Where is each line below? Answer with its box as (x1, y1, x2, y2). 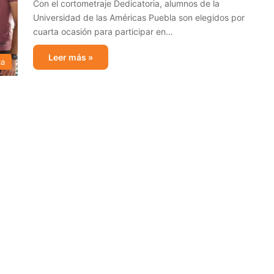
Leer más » (48, 52, 93, 62)
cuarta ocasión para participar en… (33, 26, 173, 37)
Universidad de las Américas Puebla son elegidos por (33, 12, 245, 23)
